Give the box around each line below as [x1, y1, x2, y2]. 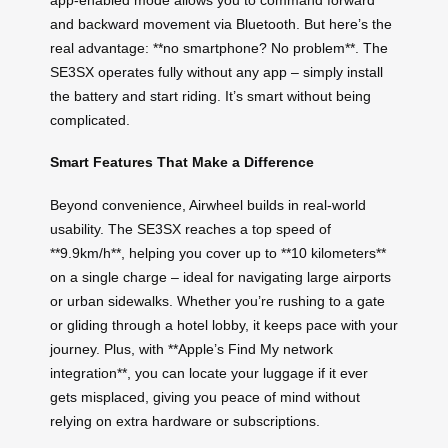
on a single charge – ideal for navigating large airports [50, 269, 391, 286]
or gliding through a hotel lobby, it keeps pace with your [50, 317, 398, 334]
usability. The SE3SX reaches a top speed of [50, 221, 331, 238]
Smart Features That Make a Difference [50, 154, 314, 171]
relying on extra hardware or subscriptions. [50, 413, 320, 430]
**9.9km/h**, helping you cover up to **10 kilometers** [50, 245, 386, 262]
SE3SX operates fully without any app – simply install [50, 63, 383, 80]
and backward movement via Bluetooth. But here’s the [50, 15, 392, 32]
